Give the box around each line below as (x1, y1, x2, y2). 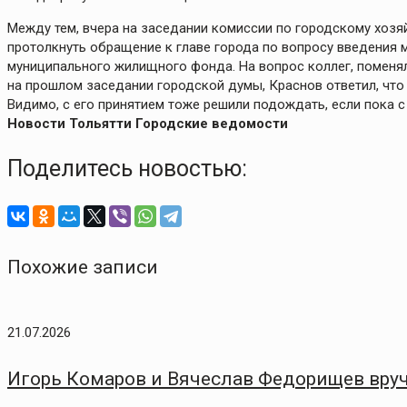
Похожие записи (7, 256, 158, 279)
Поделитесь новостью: (7, 155, 247, 183)
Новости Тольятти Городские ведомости (7, 115, 288, 133)
